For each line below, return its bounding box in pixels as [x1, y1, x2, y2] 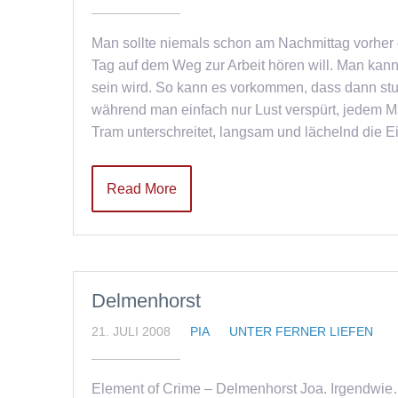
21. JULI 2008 [92, 324, 171, 338]
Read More [107, 181, 177, 196]
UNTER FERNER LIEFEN [229, 324, 373, 338]
